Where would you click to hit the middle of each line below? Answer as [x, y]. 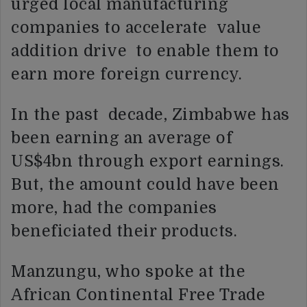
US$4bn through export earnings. [148, 162]
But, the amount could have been [145, 185]
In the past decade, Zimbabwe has [150, 115]
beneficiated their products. [124, 232]
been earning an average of [122, 138]
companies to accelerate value [136, 28]
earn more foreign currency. [127, 75]
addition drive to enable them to [145, 51]
